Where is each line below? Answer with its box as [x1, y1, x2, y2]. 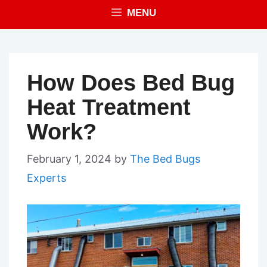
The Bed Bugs [130, 153, 200, 165]
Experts [27, 172, 66, 184]
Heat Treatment [27, 95, 191, 120]
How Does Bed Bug [27, 70, 235, 95]
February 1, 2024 [27, 153, 111, 165]
